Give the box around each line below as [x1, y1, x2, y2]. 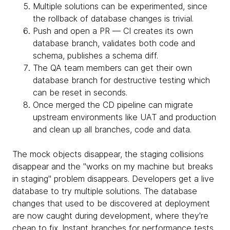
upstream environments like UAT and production [33, 111, 216, 122]
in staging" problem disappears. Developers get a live [12, 173, 214, 184]
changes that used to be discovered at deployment [12, 198, 210, 208]
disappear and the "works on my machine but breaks [12, 161, 213, 171]
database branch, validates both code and [33, 37, 195, 48]
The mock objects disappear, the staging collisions [12, 148, 204, 159]
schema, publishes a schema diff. [33, 50, 158, 61]
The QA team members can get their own [33, 62, 192, 73]
